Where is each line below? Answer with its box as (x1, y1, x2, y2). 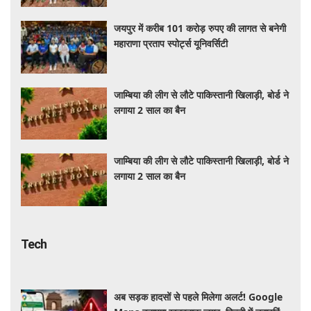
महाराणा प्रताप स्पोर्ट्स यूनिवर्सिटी (114, 37, 228, 51)
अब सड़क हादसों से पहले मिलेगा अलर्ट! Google (114, 289, 283, 303)
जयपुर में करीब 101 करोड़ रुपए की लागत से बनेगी (114, 22, 287, 35)
